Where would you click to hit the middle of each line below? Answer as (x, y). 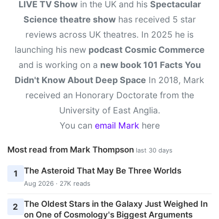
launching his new (51, 50)
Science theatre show (69, 20)
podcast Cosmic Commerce (146, 50)
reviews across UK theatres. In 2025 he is (109, 35)
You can (77, 126)
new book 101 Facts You (150, 65)
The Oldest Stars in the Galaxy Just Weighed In (116, 204)
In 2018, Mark (175, 80)
